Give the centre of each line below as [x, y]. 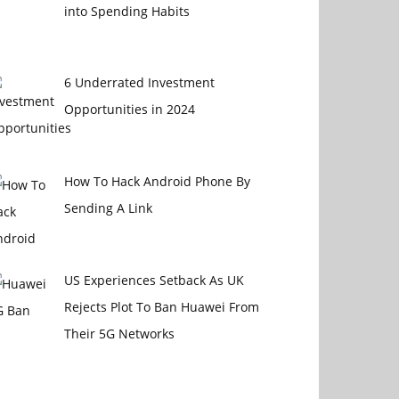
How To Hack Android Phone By [157, 182]
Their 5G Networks [119, 333]
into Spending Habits [126, 11]
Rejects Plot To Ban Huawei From [161, 306]
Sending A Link [108, 208]
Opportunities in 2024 [129, 110]
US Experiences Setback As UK [154, 280]
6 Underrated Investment [139, 83]
